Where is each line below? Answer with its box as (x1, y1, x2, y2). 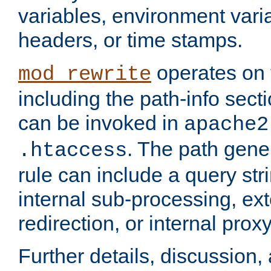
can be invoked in (18, 111, 184, 135)
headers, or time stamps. (18, 28, 243, 52)
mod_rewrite (18, 63, 151, 87)
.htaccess (18, 139, 127, 163)
